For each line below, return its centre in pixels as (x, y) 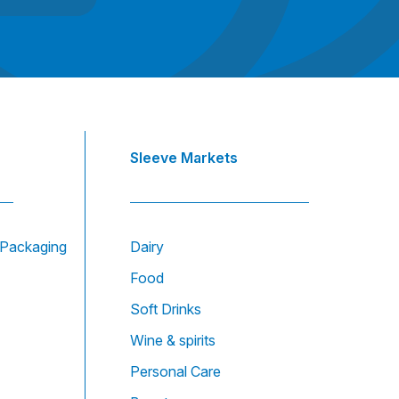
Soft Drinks (166, 309)
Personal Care (175, 372)
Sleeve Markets (184, 158)
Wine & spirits (173, 341)
